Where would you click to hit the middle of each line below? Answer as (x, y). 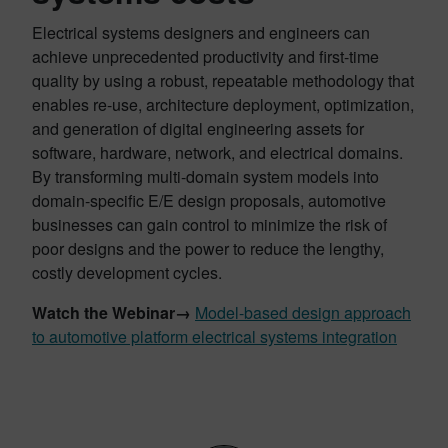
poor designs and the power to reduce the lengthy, (208, 248)
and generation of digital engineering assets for (198, 128)
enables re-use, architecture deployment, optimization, (223, 104)
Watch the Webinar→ (113, 312)
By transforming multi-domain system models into (205, 176)
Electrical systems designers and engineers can (201, 32)
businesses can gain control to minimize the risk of (209, 224)
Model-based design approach (303, 312)
